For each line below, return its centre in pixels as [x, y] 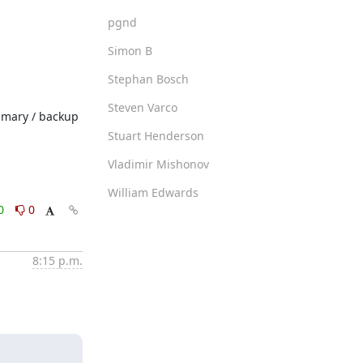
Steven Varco [142, 107]
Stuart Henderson [156, 135]
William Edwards [153, 192]
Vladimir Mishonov [158, 164]
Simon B [130, 50]
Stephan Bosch [148, 79]
